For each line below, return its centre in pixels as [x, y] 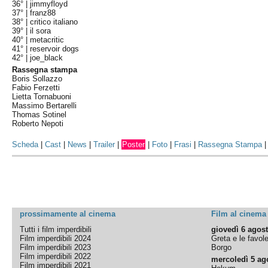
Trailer [104, 144]
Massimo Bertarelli [45, 106]
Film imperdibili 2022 [56, 256]
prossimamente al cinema [68, 214]
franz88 [43, 13]
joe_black [47, 58]
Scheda [25, 144]
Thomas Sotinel [39, 115]
